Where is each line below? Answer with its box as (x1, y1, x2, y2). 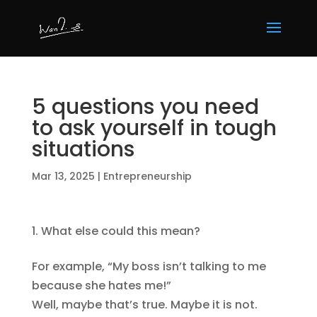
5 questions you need (31, 92, 259, 122)
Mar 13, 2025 (31, 169, 95, 183)
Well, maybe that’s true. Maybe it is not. (31, 296, 258, 313)
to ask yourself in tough (31, 113, 277, 143)
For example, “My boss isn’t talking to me (31, 258, 266, 275)
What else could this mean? (40, 223, 200, 239)
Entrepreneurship (103, 169, 192, 183)
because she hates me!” (31, 277, 171, 294)
